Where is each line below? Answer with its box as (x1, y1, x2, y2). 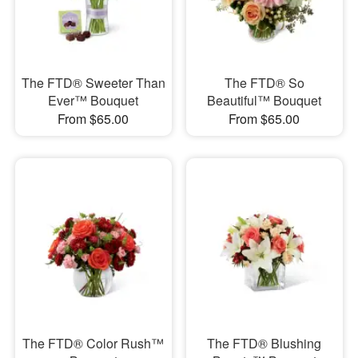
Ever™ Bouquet (48, 91, 139, 110)
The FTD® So (224, 74, 304, 93)
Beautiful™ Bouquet (207, 91, 322, 110)
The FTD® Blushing (207, 333, 322, 352)
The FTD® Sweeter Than (21, 74, 165, 93)
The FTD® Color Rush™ (22, 333, 165, 352)
